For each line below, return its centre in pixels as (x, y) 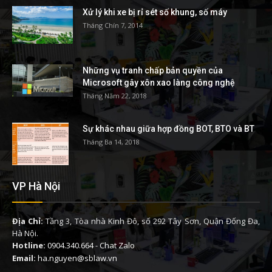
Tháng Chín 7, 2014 (113, 25)
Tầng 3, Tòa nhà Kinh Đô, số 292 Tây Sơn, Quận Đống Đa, (152, 221)
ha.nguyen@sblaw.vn (77, 258)
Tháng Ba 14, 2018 (111, 142)
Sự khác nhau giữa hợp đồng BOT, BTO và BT (168, 129)
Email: (24, 258)
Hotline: (29, 246)
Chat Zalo (117, 246)
